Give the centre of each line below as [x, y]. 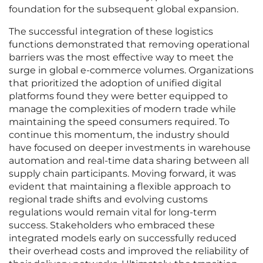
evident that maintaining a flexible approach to [120, 187]
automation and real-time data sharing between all [129, 161]
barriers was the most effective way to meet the [121, 58]
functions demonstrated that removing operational [129, 45]
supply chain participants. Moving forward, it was [122, 174]
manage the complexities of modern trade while [122, 109]
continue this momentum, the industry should [119, 135]
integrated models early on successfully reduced [123, 238]
